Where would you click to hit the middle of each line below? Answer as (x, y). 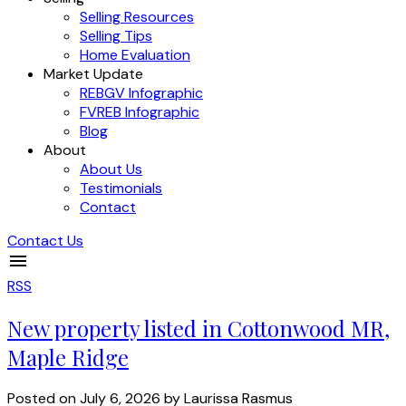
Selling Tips (116, 35)
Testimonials (121, 188)
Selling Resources (137, 16)
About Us (111, 169)
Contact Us (45, 240)
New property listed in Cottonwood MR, (198, 328)
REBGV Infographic (141, 92)
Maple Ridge (68, 357)
